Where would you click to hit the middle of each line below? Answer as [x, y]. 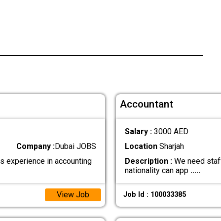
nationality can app [157, 171]
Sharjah [170, 146]
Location [141, 146]
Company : [36, 146]
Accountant [147, 104]
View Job [73, 195]
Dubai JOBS [76, 146]
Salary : [139, 131]
